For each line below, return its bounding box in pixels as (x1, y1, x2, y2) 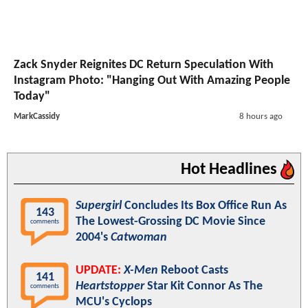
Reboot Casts (158, 263, 228, 277)
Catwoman (111, 230, 167, 244)
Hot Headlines (181, 161, 280, 178)
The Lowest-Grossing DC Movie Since (76, 214, 265, 228)
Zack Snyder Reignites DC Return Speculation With (14, 58, 274, 71)
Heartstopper (76, 279, 144, 293)
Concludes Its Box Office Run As (122, 199, 287, 212)
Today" (14, 89, 50, 103)
